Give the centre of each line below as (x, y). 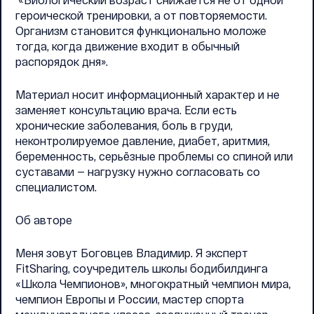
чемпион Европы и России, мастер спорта (130, 299)
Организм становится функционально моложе (141, 30)
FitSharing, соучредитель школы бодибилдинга (142, 268)
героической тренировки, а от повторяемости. (141, 15)
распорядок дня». (62, 61)
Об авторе (44, 220)
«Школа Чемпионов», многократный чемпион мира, (153, 284)
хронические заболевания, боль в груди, (124, 125)
